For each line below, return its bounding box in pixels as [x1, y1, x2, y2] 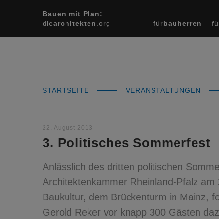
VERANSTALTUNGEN [126, 87, 203, 94]
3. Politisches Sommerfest [43, 135, 211, 150]
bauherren [163, 20, 202, 27]
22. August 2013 [43, 124, 93, 131]
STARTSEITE [43, 87, 91, 94]
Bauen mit [43, 10, 83, 18]
